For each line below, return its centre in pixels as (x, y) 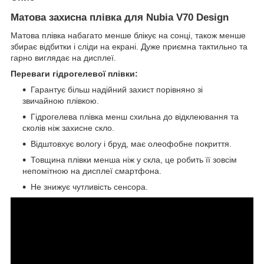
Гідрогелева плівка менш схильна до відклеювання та (135, 116)
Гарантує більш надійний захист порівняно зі (117, 89)
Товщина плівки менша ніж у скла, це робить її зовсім (134, 159)
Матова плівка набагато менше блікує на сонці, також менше (128, 35)
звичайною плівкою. (61, 100)
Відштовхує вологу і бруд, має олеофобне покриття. (131, 143)
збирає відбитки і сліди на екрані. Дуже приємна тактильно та (129, 46)
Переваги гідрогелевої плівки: (74, 73)
